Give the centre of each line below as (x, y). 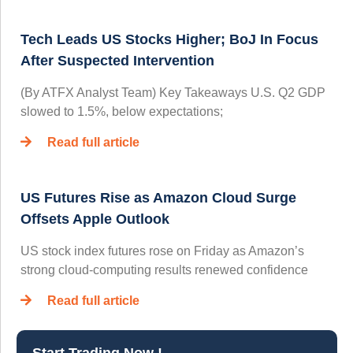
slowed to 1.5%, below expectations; (122, 112)
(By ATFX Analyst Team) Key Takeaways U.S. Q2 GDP (173, 93)
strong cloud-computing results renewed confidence (164, 270)
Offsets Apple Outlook (95, 219)
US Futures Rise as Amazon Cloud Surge (158, 198)
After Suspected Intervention (117, 61)
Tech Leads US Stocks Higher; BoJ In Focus (169, 40)
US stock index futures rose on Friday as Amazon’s (162, 251)
